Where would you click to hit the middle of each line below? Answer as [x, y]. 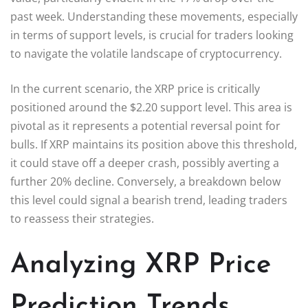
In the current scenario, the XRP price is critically [135, 88]
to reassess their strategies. [82, 218]
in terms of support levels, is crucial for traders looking [152, 35]
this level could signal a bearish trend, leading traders [149, 200]
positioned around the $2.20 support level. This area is [151, 107]
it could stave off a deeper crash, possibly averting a [145, 163]
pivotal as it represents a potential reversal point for [145, 125]
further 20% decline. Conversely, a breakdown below [145, 181]
